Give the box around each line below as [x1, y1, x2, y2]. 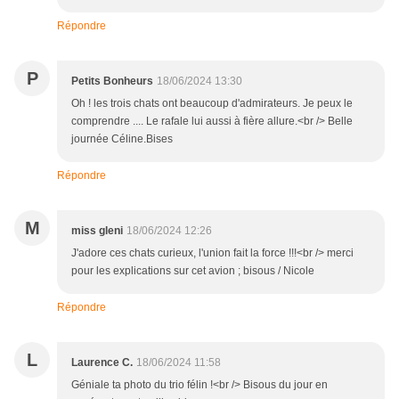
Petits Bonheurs [71, 75, 153, 88]
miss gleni [71, 224, 123, 238]
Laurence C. [71, 356, 133, 370]
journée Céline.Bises [71, 133, 173, 146]
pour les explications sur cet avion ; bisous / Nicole [71, 265, 314, 278]
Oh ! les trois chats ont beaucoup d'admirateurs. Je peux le [71, 97, 353, 110]
